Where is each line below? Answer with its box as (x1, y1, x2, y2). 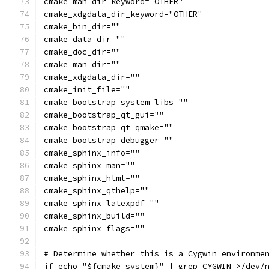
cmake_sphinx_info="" (44, 148, 140, 158)
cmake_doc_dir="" (44, 47, 121, 57)
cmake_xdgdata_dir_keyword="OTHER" (44, 9, 202, 19)
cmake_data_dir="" (44, 34, 125, 44)
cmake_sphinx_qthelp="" (44, 186, 150, 196)
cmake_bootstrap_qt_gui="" (44, 110, 164, 120)
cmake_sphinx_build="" (44, 211, 145, 221)
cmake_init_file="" (44, 85, 130, 95)
